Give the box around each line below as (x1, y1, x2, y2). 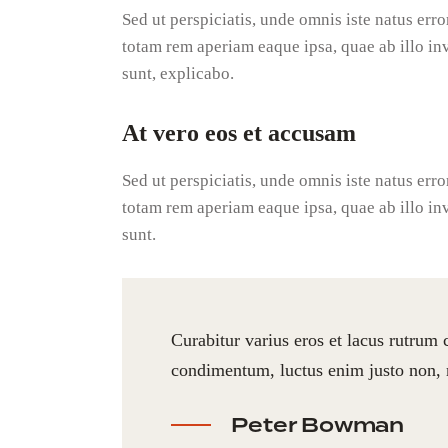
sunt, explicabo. (122, 64, 234, 84)
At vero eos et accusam (122, 119, 356, 146)
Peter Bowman (231, 410, 405, 439)
